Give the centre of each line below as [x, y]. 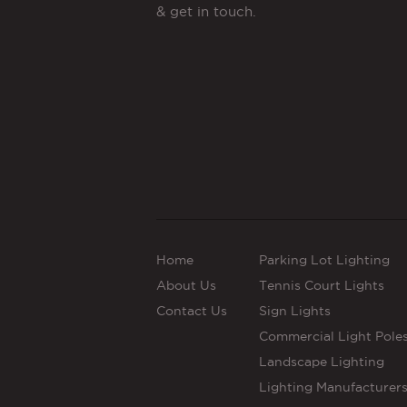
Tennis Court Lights [321, 285]
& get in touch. [206, 11]
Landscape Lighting [321, 361]
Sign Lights [294, 310]
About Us [186, 285]
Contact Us [192, 310]
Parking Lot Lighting [324, 259]
